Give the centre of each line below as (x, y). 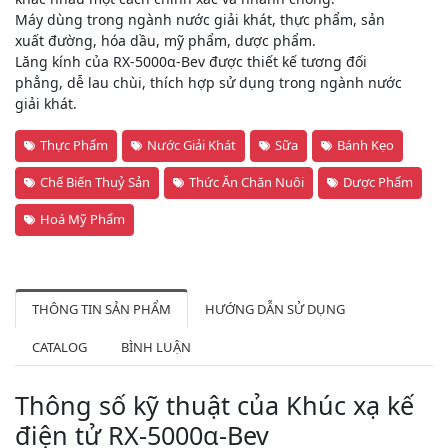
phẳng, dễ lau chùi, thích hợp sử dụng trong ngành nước (208, 82)
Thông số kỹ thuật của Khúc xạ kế (214, 404)
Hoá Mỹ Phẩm (82, 218)
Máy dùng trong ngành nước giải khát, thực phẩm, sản (200, 19)
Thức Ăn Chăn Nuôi (246, 181)
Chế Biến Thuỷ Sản (95, 181)
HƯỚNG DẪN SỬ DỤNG (275, 308)
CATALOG (59, 346)
